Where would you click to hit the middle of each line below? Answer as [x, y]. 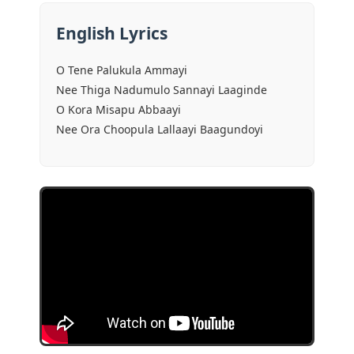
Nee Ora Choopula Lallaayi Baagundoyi [160, 130]
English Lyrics [112, 34]
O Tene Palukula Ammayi [122, 70]
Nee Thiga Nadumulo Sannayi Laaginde [162, 90]
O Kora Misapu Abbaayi [119, 110]
